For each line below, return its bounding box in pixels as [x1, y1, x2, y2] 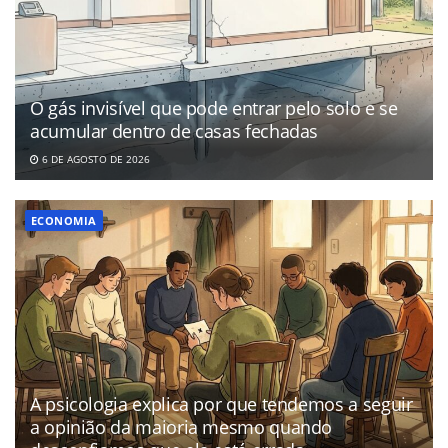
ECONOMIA [31, 213, 97, 229]
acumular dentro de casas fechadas [30, 119, 319, 144]
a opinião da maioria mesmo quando [30, 415, 333, 440]
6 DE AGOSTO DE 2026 [39, 152, 150, 167]
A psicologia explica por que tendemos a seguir [30, 392, 413, 417]
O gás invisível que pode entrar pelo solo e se [30, 96, 398, 121]
